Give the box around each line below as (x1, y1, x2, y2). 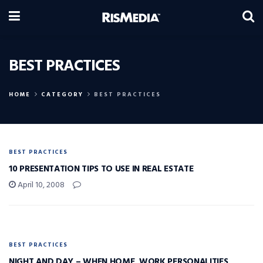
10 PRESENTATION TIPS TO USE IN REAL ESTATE (9, 162, 194, 176)
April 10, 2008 (16, 178, 65, 192)
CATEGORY (41, 90, 83, 99)
